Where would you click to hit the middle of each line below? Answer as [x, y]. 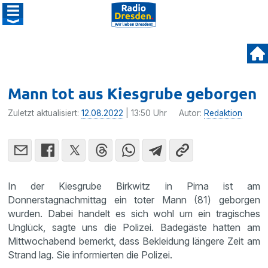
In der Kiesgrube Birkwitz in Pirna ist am [134, 186]
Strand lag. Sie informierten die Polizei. [90, 255]
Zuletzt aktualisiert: [45, 113]
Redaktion [223, 113]
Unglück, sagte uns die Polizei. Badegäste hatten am [134, 227]
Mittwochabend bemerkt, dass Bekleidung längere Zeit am [134, 241]
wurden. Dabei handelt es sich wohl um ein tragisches [134, 214]
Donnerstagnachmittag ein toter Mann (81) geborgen [134, 200]
